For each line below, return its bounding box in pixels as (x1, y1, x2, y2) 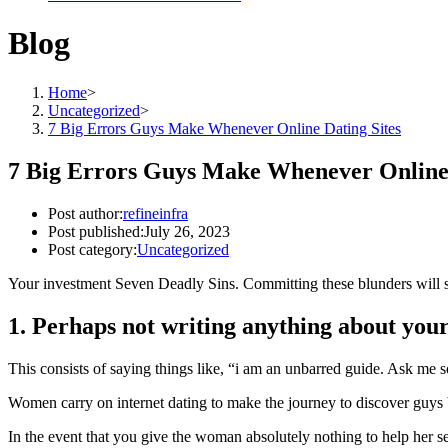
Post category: (48, 240, 137, 258)
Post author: (48, 204, 123, 222)
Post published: (48, 222, 144, 240)
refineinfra (123, 204, 188, 222)
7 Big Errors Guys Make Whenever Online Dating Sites (48, 119, 401, 137)
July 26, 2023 (144, 222, 230, 240)
